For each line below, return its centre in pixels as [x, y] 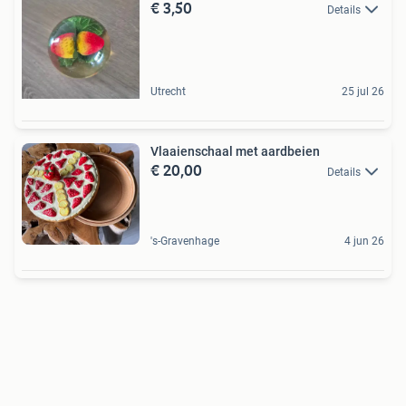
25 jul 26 [363, 92]
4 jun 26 [364, 241]
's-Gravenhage [185, 241]
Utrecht [168, 92]
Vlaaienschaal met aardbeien [235, 151]
